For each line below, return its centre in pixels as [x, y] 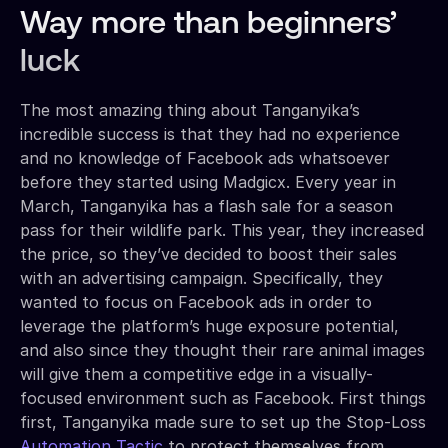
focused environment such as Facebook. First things [223, 398]
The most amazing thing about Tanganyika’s [190, 110]
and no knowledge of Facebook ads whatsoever [205, 158]
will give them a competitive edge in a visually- [196, 374]
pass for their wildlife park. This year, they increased [222, 230]
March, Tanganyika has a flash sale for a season [206, 206]
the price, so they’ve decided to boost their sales [208, 254]
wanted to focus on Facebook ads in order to [196, 302]
